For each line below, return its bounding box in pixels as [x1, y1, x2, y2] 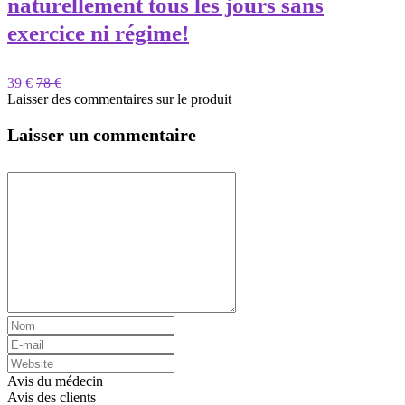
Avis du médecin [7, 373, 103, 389]
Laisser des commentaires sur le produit [7, 91, 231, 107]
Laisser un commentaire [7, 125, 196, 145]
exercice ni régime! [7, 21, 189, 45]
